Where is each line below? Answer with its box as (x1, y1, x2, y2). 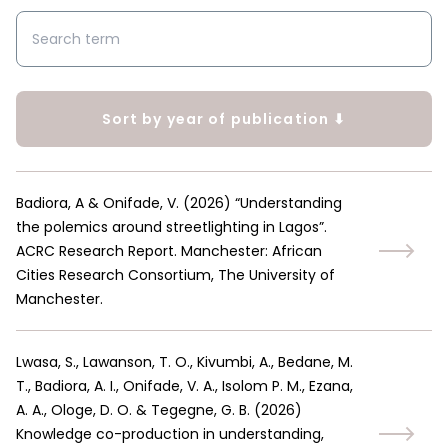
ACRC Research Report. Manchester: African (16, 241, 322, 261)
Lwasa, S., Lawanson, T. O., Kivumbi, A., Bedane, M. (16, 352, 353, 372)
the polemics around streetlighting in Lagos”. (16, 217, 327, 237)
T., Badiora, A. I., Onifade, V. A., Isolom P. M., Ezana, (16, 376, 353, 396)
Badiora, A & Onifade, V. (16, 193, 179, 213)
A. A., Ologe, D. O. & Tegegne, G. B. (16, 400, 250, 420)
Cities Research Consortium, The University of (16, 265, 335, 285)
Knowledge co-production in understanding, (16, 424, 324, 444)
